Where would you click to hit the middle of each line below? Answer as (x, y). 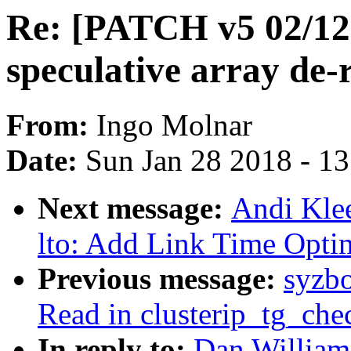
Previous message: (161, 279)
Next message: (134, 208)
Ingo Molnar (174, 125)
